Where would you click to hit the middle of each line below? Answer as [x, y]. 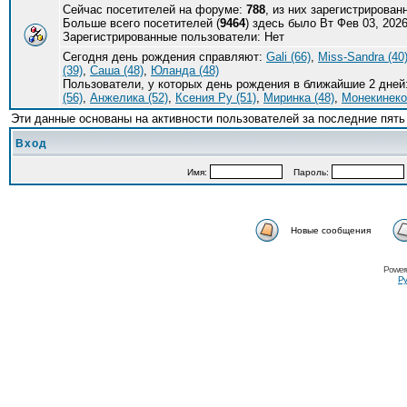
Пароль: [307, 172]
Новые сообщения [330, 230]
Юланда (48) [185, 70]
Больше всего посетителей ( [141, 23]
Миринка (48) [299, 98]
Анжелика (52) [129, 98]
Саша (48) [117, 70]
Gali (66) [288, 57]
